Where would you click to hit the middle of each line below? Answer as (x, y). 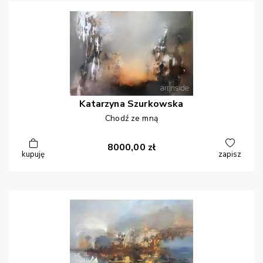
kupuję (33, 155)
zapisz (230, 155)
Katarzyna (102, 104)
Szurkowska (156, 104)
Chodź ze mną (131, 119)
